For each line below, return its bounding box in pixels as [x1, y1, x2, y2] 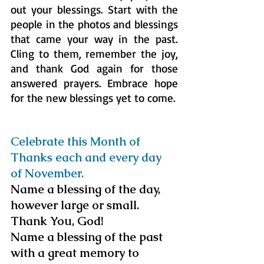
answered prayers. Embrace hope [11, 75, 178, 90]
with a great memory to [11, 245, 142, 260]
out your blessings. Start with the [11, 2, 178, 16]
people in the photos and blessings [11, 16, 178, 31]
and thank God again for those [11, 61, 178, 75]
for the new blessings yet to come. [11, 90, 176, 105]
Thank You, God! [11, 213, 103, 229]
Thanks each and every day [11, 149, 164, 165]
